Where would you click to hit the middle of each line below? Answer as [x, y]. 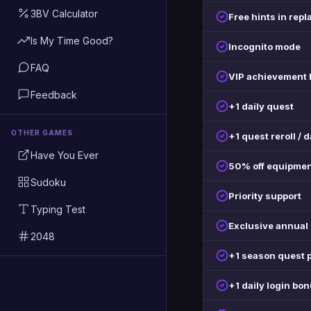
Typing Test [58, 209]
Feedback [54, 94]
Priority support [265, 196]
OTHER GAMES [42, 133]
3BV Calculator [64, 13]
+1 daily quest [261, 106]
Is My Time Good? [72, 40]
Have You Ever [65, 155]
